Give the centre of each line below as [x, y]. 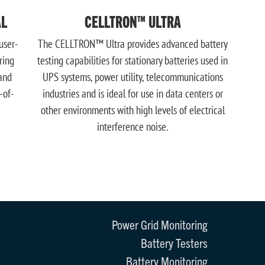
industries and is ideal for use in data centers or [132, 94]
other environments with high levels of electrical [132, 110]
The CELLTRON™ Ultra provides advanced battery [132, 44]
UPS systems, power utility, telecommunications [132, 77]
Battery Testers [174, 243]
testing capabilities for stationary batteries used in [132, 61]
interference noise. [132, 127]
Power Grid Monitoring [160, 224]
